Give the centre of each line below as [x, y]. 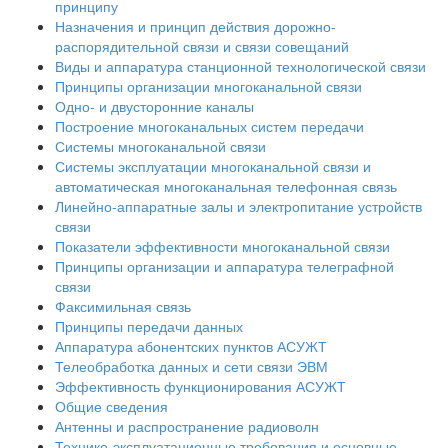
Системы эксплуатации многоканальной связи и [213, 166]
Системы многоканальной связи [160, 146]
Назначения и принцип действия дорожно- [195, 26]
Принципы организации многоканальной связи [208, 86]
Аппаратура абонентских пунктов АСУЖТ [191, 346]
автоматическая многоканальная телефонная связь [226, 186]
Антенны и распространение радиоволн [187, 426]
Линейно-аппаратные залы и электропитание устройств [238, 206]
